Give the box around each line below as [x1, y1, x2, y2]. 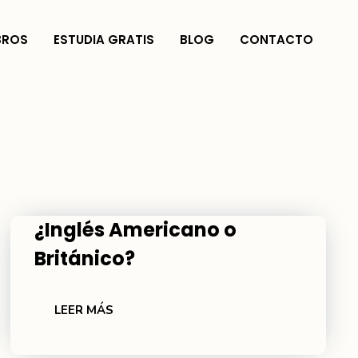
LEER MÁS [54, 302, 114, 318]
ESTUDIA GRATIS [54, 31, 154, 48]
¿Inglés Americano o [34, 217, 237, 243]
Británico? [34, 245, 136, 272]
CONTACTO [240, 31, 313, 48]
